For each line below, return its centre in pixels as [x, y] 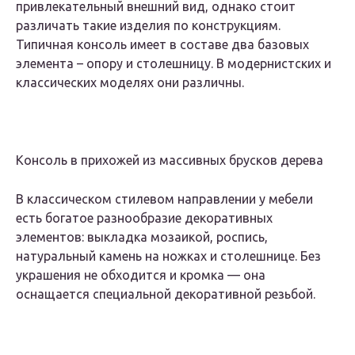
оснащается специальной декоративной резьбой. [166, 294]
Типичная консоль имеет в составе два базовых [162, 45]
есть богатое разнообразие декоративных [144, 218]
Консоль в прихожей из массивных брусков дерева [170, 160]
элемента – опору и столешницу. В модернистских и [174, 64]
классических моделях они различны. [130, 83]
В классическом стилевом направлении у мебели [164, 199]
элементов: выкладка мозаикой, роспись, [142, 237]
